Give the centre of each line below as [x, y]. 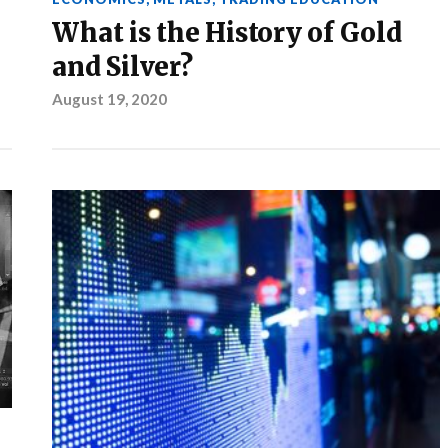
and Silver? [122, 67]
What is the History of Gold [227, 33]
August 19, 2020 [110, 99]
